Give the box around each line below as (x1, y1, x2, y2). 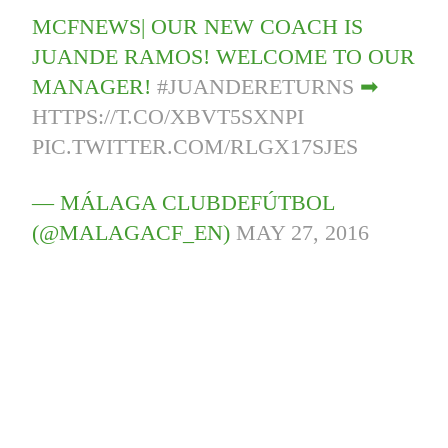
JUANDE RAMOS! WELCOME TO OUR (32, 43, 416, 69)
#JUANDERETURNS (157, 73, 355, 99)
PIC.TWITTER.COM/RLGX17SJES (32, 133, 359, 159)
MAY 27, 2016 (236, 219, 370, 245)
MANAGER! (32, 73, 158, 99)
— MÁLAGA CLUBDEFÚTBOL (32, 189, 335, 215)
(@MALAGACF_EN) (32, 219, 237, 245)
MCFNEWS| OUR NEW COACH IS (32, 13, 364, 39)
